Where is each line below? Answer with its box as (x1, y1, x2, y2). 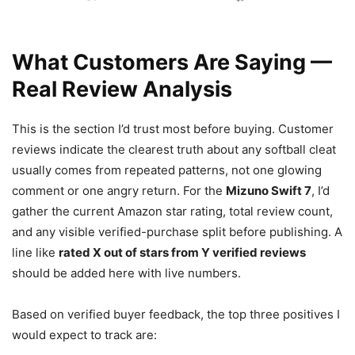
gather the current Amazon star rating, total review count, (12, 203, 333, 219)
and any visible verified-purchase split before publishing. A (12, 223, 342, 239)
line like (12, 244, 59, 260)
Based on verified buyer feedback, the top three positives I (12, 306, 340, 322)
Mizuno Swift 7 (226, 182, 311, 198)
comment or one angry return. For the (12, 182, 226, 198)
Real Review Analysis (12, 75, 232, 102)
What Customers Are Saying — (12, 48, 332, 75)
